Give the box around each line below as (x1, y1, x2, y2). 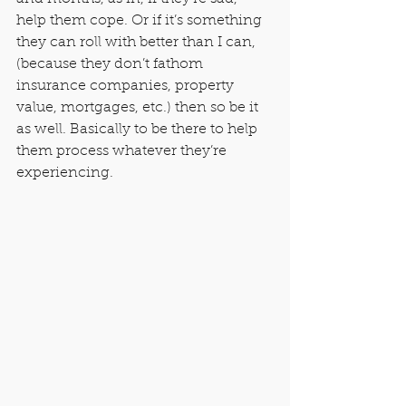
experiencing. (16, 165, 113, 180)
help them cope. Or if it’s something (16, 13, 266, 28)
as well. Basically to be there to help (16, 121, 261, 137)
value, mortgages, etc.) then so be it (16, 100, 262, 115)
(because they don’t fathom (16, 56, 207, 72)
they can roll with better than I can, (16, 34, 259, 50)
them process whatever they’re (16, 143, 230, 159)
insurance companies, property (16, 78, 237, 93)
